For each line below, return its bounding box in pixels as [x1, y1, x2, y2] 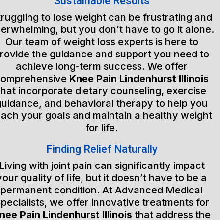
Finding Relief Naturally [46, 143, 158, 155]
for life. [85, 122, 118, 134]
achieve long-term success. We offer [16, 60, 188, 72]
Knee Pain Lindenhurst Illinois [69, 73, 209, 84]
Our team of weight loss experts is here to [5, 36, 198, 48]
